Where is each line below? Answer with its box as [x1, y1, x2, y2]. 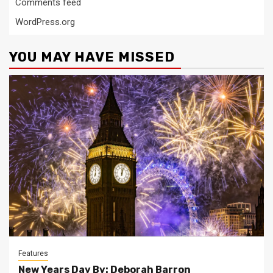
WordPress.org [15, 16, 75, 27]
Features [18, 249, 48, 258]
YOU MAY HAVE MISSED [9, 49, 175, 65]
